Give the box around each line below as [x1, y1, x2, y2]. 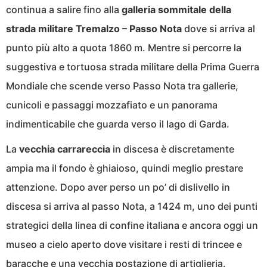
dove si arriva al [182, 22, 255, 35]
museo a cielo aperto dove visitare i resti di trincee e [6, 238, 242, 250]
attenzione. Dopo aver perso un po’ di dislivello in [6, 181, 230, 193]
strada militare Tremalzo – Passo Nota [6, 22, 182, 35]
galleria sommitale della [122, 3, 231, 15]
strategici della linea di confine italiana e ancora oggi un [6, 219, 258, 231]
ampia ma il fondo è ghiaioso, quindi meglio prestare [6, 162, 243, 174]
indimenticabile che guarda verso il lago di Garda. [6, 117, 229, 130]
